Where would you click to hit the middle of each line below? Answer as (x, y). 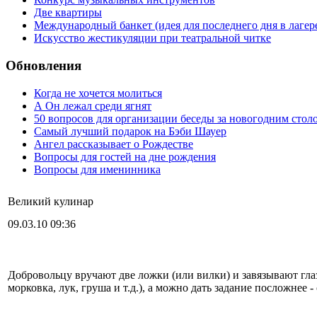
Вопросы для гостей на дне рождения (125, 156)
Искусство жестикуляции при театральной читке (152, 38)
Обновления (44, 66)
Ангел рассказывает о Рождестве (114, 144)
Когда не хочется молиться (98, 93)
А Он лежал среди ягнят (93, 105)
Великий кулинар (51, 201)
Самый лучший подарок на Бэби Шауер (130, 131)
